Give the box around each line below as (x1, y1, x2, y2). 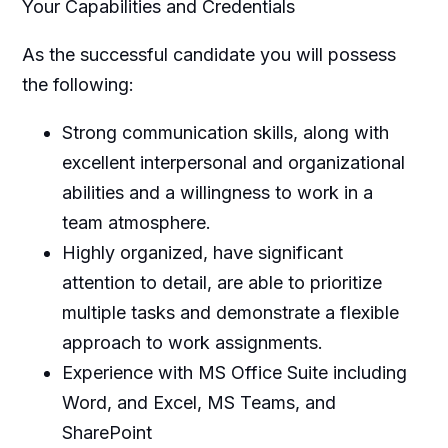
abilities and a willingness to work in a (61, 181, 373, 203)
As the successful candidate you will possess (21, 43, 396, 65)
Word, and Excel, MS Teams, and (61, 391, 336, 413)
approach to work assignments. (61, 331, 323, 353)
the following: (21, 73, 134, 95)
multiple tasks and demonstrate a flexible (61, 301, 399, 323)
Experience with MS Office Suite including (61, 361, 407, 383)
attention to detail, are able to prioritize (61, 271, 382, 293)
